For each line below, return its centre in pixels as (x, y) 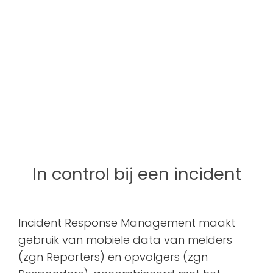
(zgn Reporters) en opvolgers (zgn (113, 257)
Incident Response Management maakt (127, 223)
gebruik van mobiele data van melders (125, 240)
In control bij (85, 174)
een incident (189, 174)
